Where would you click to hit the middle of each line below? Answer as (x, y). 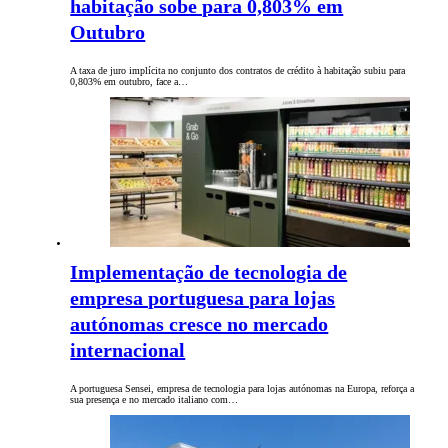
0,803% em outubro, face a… (129, 82)
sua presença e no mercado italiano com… (154, 400)
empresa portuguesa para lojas (203, 298)
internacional (128, 350)
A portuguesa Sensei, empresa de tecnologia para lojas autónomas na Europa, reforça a (242, 389)
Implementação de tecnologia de (209, 272)
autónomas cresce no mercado (199, 324)
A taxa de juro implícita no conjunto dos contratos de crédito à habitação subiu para (238, 71)
